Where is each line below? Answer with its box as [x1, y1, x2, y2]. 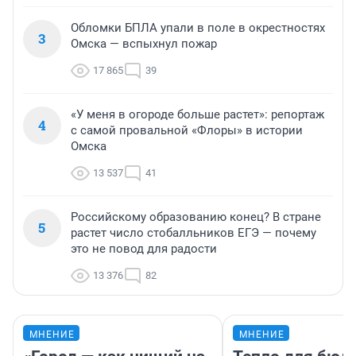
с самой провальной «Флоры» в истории [71, 123, 303, 138]
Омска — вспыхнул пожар [71, 37, 217, 52]
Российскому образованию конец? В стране [71, 210, 321, 225]
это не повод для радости [71, 242, 217, 257]
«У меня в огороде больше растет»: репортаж [71, 107, 324, 122]
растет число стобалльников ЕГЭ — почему [71, 226, 316, 241]
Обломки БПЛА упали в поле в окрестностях [71, 21, 325, 36]
